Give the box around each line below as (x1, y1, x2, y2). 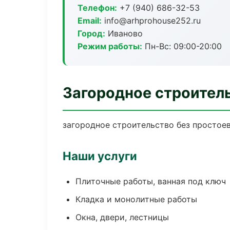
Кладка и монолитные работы (75, 194, 197, 204)
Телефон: (78, 3, 117, 13)
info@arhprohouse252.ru (102, 15, 201, 26)
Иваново (105, 28, 143, 39)
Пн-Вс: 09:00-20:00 (142, 41, 222, 51)
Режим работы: (78, 41, 142, 51)
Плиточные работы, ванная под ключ (75, 176, 226, 186)
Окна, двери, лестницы (75, 212, 169, 222)
